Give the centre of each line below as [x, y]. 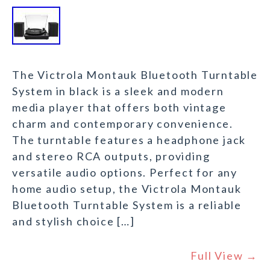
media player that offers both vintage [119, 108]
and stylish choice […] [74, 221]
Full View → [224, 256]
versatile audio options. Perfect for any [125, 173]
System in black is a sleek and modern [118, 91]
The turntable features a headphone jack [129, 140]
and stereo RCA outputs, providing [111, 156]
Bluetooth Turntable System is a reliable [127, 205]
